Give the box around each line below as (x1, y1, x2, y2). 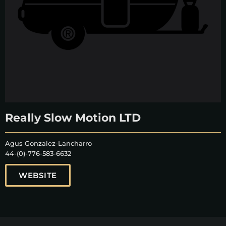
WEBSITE (19, 171, 57, 181)
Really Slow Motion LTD (5, 111, 141, 125)
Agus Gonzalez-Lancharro (5, 139, 92, 148)
